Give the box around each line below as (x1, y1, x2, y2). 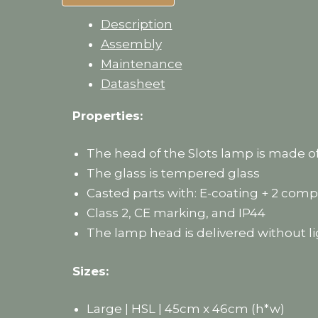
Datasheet (100, 76, 165, 91)
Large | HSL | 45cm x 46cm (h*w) (86, 302, 285, 317)
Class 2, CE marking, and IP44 (86, 206, 265, 221)
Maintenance (100, 56, 182, 71)
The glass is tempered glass (86, 166, 260, 181)
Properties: (72, 108, 143, 123)
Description (100, 16, 172, 31)
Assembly (100, 36, 162, 51)
